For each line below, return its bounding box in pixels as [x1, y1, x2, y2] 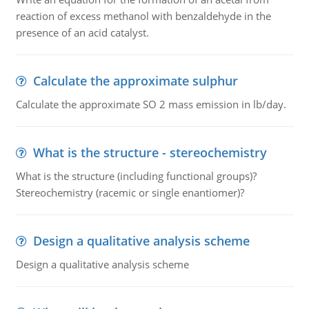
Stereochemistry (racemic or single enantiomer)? [15, 186, 244, 199]
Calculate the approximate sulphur [32, 72, 238, 89]
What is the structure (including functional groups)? [15, 169, 257, 183]
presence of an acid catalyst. [15, 26, 149, 39]
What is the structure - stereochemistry [32, 144, 267, 161]
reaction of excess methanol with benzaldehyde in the [15, 9, 271, 23]
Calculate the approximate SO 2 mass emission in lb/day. [15, 97, 286, 111]
